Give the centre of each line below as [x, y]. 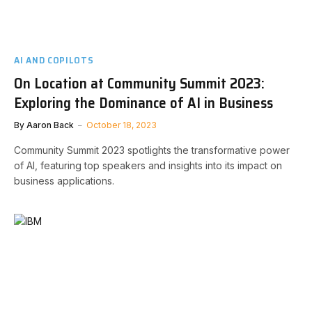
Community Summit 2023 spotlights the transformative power [152, 150]
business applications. [64, 180]
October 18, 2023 [122, 125]
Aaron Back [50, 125]
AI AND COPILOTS [54, 60]
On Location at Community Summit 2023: [139, 83]
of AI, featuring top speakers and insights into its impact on [148, 165]
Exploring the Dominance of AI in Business [143, 102]
